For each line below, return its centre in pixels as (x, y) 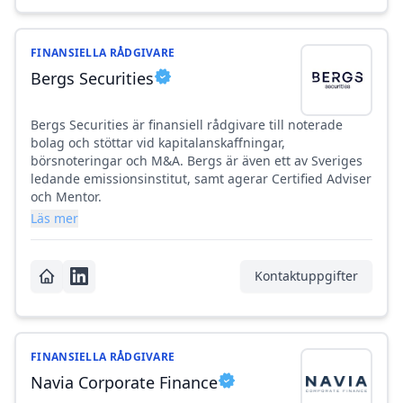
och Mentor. (66, 197)
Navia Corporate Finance (124, 383)
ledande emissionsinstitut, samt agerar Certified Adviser (201, 179)
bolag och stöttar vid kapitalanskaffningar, (158, 143)
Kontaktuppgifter (306, 276)
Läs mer (54, 219)
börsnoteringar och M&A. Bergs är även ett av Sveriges (197, 161)
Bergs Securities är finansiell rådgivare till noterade (187, 125)
